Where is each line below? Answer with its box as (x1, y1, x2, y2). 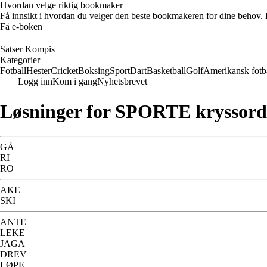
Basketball (147, 66, 186, 76)
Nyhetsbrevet (97, 76, 147, 86)
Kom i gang (52, 76, 97, 86)
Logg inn (18, 76, 52, 86)
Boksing (78, 66, 110, 76)
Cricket (51, 66, 78, 76)
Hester (26, 66, 51, 76)
